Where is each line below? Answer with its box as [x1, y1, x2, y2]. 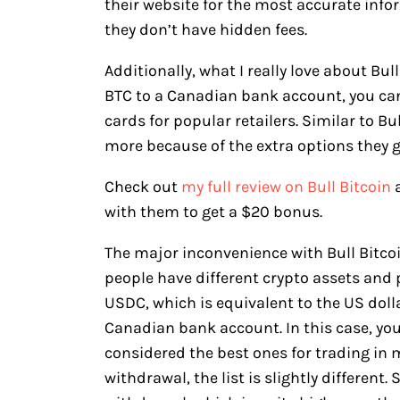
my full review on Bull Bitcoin [181, 177, 391, 197]
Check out [104, 177, 181, 197]
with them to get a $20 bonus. [104, 202, 326, 222]
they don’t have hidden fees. [104, 20, 307, 40]
